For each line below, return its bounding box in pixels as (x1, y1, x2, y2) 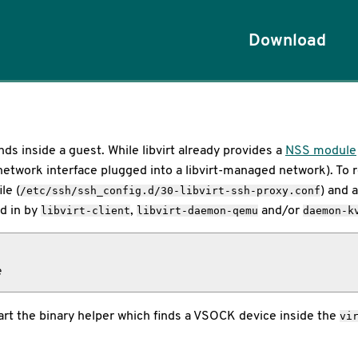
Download (248, 29, 326, 50)
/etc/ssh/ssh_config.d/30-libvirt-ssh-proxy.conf (20, 185, 320, 197)
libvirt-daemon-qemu (137, 205, 258, 217)
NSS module (285, 141, 356, 158)
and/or (258, 201, 303, 218)
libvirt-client (41, 205, 130, 217)
